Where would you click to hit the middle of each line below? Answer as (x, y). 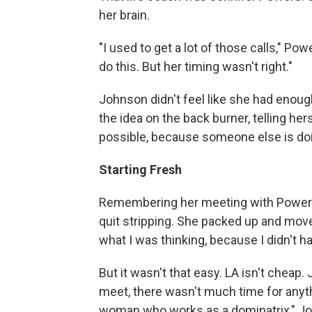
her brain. (124, 15)
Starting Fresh (140, 169)
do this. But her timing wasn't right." (196, 66)
